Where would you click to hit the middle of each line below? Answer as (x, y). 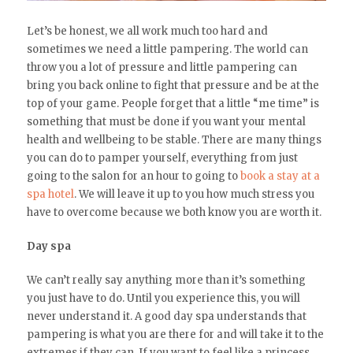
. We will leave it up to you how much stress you (194, 195)
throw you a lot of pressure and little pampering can (162, 68)
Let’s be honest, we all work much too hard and (147, 32)
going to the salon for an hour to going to (133, 176)
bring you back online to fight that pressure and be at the (173, 86)
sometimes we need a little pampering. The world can (167, 50)
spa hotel (50, 195)
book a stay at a (280, 176)
